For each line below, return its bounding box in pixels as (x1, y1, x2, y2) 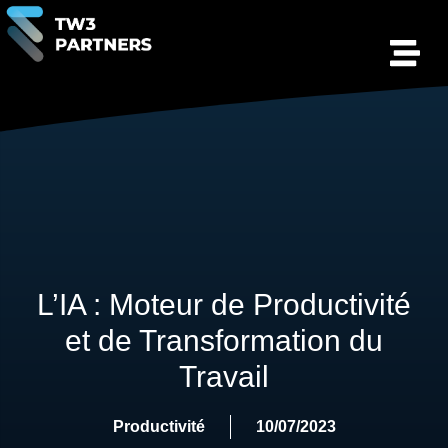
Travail (179, 360, 269, 394)
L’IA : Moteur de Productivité (37, 288, 411, 322)
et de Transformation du (65, 324, 383, 358)
